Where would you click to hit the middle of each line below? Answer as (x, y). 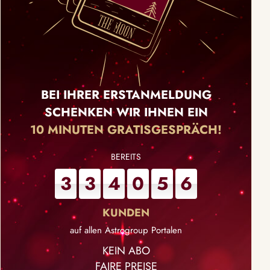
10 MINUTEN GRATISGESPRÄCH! (126, 130)
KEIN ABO (126, 251)
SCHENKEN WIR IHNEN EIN (126, 112)
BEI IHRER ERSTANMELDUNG (126, 95)
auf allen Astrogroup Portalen (126, 230)
